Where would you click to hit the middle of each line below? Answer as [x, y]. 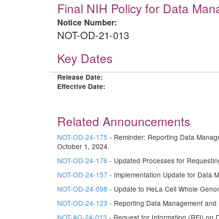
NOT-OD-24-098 [82, 189]
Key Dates [85, 58]
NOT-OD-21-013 [93, 35]
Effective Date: [81, 86]
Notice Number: [87, 22]
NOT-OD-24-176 [82, 160]
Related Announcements [124, 121]
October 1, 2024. [83, 146]
